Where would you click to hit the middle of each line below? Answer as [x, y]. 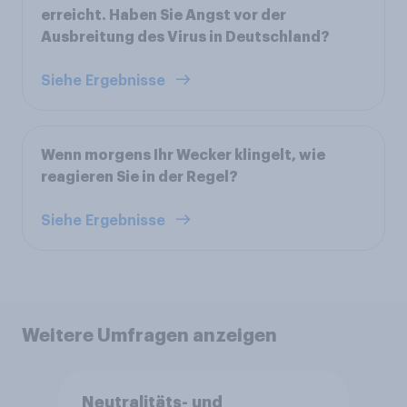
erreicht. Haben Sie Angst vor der [164, 15]
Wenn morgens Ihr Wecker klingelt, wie [183, 155]
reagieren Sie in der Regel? [139, 177]
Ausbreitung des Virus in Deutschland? [185, 37]
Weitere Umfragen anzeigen [149, 335]
